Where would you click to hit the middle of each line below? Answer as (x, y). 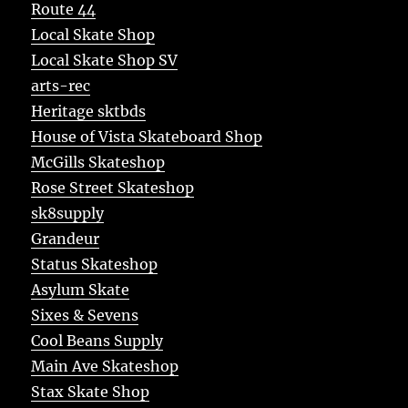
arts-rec (61, 85)
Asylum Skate (81, 289)
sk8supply (68, 213)
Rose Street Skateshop (113, 187)
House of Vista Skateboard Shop (147, 136)
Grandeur (66, 238)
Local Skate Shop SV (105, 60)
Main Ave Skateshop (105, 366)
